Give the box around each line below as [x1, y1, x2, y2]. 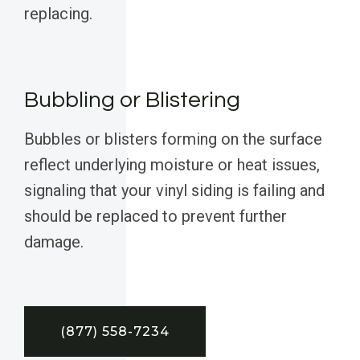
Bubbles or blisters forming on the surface [24, 129, 322, 149]
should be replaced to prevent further [24, 207, 287, 227]
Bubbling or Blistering [24, 88, 240, 112]
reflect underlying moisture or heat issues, [24, 155, 320, 175]
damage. [24, 232, 84, 252]
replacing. [24, 4, 92, 24]
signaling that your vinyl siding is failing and [24, 181, 325, 201]
